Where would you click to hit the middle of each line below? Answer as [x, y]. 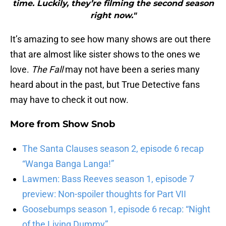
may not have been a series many [132, 70]
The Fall [48, 70]
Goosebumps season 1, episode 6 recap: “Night [116, 209]
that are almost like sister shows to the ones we [105, 54]
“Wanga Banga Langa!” [68, 164]
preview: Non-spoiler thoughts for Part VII [104, 194]
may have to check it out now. [69, 100]
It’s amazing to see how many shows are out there [110, 39]
